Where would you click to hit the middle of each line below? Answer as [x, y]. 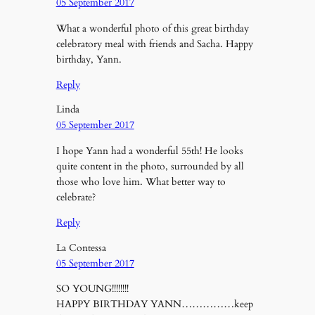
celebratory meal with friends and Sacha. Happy [154, 44]
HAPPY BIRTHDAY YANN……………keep [154, 304]
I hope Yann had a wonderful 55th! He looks [149, 150]
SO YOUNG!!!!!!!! [92, 288]
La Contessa [81, 247]
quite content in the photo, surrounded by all [150, 166]
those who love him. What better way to [141, 181]
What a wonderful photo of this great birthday [152, 28]
